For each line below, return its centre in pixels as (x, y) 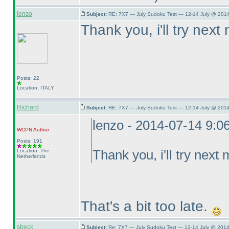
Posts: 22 (28, 78)
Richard (28, 107)
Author (40, 130)
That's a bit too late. (146, 206)
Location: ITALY (35, 88)
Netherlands (31, 156)
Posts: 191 (29, 141)
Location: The (33, 151)
